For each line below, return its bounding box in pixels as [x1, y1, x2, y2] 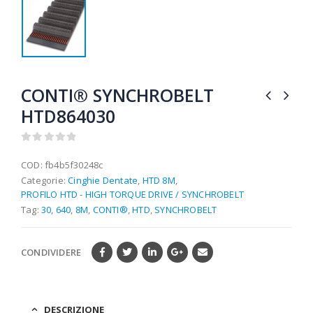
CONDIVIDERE [21, 246, 82, 259]
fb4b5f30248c [45, 158, 103, 171]
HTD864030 [21, 103, 115, 128]
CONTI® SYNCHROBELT [21, 82, 214, 107]
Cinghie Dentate [68, 173, 138, 187]
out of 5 [27, 145, 67, 155]
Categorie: [21, 173, 68, 187]
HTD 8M [142, 173, 175, 187]
